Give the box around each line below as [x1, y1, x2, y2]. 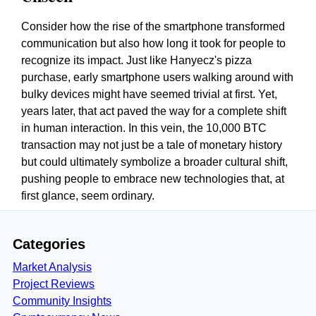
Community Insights [13, 295, 111, 307]
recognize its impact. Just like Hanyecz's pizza [21, 54, 252, 66]
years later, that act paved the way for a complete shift [21, 105, 286, 117]
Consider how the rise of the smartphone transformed [21, 20, 285, 32]
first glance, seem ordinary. [21, 190, 154, 202]
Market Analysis [13, 261, 92, 273]
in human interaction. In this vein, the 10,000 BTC [21, 122, 267, 134]
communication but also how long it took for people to [21, 37, 286, 49]
